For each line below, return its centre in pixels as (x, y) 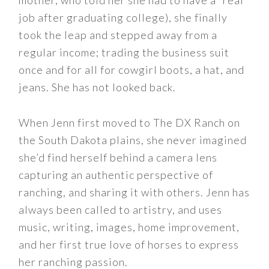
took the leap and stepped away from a (118, 35)
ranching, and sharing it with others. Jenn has (134, 192)
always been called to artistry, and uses (121, 210)
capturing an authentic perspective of (116, 175)
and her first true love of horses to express (129, 245)
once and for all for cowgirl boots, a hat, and (132, 70)
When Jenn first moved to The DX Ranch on (130, 123)
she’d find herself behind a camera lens (118, 158)
